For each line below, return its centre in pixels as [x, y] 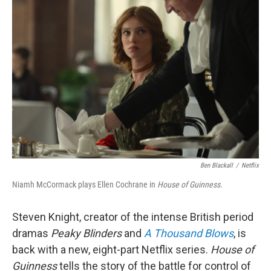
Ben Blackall [217, 165]
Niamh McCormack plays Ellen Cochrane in [85, 184]
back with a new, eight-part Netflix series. [110, 250]
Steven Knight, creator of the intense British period [133, 217]
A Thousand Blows [189, 233]
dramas [31, 233]
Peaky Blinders [86, 233]
